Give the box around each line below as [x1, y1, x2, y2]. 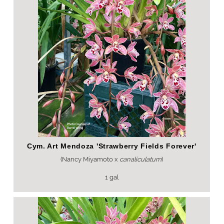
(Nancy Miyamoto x [60, 155, 119, 163]
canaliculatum [119, 155, 161, 163]
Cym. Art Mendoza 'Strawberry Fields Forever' [26, 142, 196, 150]
